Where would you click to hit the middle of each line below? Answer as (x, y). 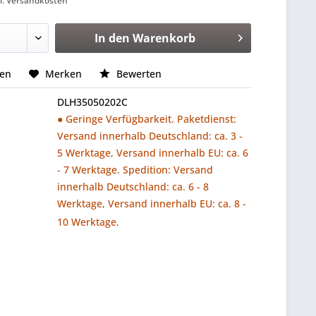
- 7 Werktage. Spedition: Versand (135, 170)
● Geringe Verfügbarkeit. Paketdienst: (147, 119)
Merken (64, 74)
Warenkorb (164, 38)
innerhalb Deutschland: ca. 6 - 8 (133, 187)
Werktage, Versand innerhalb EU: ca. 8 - (152, 203)
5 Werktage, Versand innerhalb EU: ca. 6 (153, 153)
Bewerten (138, 74)
